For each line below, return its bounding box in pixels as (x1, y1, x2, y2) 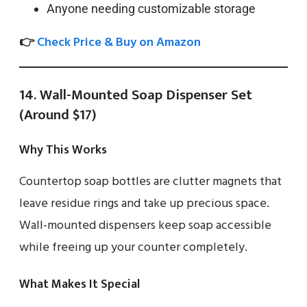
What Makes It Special (19, 273, 140, 295)
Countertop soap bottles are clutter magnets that (19, 171, 282, 192)
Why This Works (19, 139, 107, 160)
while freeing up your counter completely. (19, 237, 247, 258)
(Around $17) (19, 102, 97, 127)
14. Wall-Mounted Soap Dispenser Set (19, 82, 252, 107)
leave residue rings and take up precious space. (19, 193, 269, 214)
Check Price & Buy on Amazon (37, 32, 201, 53)
